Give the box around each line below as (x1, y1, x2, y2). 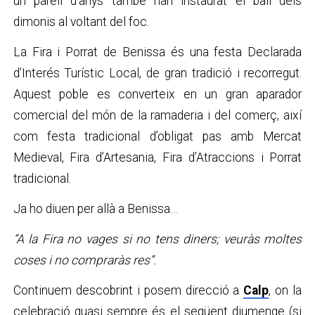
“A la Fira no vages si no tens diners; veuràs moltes (13, 232, 302, 247)
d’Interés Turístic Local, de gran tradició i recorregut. (13, 65, 302, 80)
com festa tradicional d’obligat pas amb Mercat (13, 129, 302, 143)
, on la (269, 283, 302, 298)
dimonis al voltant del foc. (13, 14, 152, 29)
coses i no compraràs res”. (13, 253, 156, 268)
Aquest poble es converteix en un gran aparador (13, 86, 302, 101)
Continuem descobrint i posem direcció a (13, 283, 244, 298)
